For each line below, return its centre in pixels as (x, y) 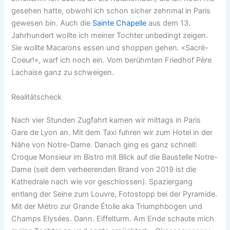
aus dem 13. (169, 23)
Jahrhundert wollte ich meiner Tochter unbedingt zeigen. (110, 36)
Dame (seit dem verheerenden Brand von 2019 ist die (104, 170)
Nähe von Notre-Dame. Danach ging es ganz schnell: (104, 145)
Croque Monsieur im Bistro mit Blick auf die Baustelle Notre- (115, 157)
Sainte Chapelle (120, 23)
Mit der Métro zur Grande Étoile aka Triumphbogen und (107, 207)
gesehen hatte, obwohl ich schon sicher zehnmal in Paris (111, 11)
